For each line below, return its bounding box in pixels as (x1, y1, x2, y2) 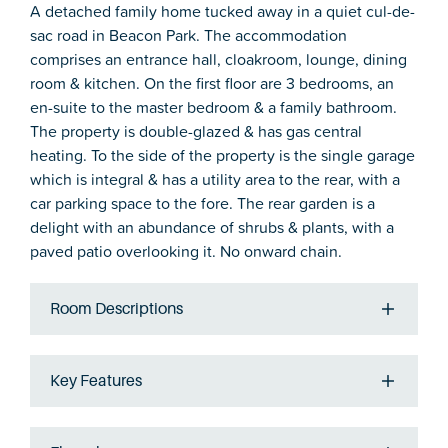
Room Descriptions (50, 300, 183, 319)
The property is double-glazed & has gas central (30, 120, 362, 143)
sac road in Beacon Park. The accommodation (30, 24, 347, 47)
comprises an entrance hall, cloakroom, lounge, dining (30, 48, 407, 71)
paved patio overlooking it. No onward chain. (30, 240, 342, 263)
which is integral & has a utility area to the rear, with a (30, 168, 400, 191)
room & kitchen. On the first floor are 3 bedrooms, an (30, 72, 394, 95)
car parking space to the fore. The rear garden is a (30, 192, 375, 215)
